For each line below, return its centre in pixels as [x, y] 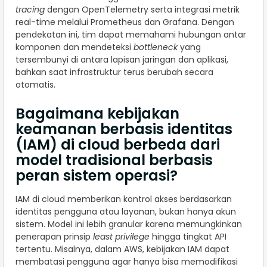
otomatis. [35, 85]
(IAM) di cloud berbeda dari [118, 145]
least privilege [121, 237]
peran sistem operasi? [97, 176]
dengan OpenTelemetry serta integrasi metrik [142, 10]
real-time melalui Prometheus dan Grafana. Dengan [125, 22]
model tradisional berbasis [114, 160]
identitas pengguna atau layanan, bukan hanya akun [126, 212]
